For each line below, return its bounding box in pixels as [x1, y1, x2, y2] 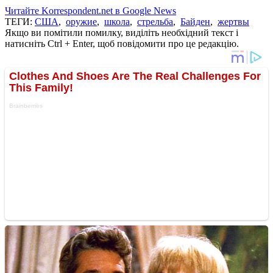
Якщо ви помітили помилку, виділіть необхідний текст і [5, 27, 238, 38]
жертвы [218, 16, 249, 27]
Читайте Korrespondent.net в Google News [5, 5, 176, 16]
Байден [180, 16, 210, 27]
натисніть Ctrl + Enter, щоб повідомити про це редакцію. [5, 38, 239, 49]
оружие [66, 16, 97, 27]
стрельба [137, 16, 173, 27]
